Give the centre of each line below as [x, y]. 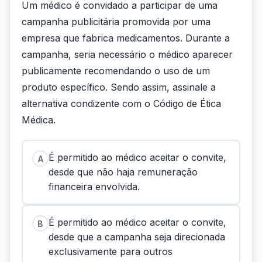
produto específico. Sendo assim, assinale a [119, 87]
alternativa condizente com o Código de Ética [121, 104]
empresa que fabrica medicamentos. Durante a [126, 38]
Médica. [39, 120]
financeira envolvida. [96, 187]
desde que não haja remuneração [123, 172]
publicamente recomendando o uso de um [116, 71]
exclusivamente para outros [111, 251]
